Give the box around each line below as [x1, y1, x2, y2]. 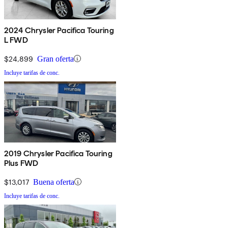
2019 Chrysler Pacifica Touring [4, 148, 112, 158]
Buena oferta [33, 177, 74, 186]
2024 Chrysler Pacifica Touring [4, 25, 114, 35]
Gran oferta [37, 54, 74, 63]
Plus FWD [4, 158, 39, 168]
